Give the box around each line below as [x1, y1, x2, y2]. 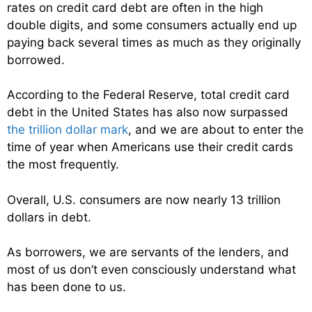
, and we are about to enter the [128, 123, 304, 137]
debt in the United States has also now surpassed [7, 105, 288, 120]
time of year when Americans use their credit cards [7, 140, 293, 155]
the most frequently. [7, 157, 119, 172]
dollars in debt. [7, 210, 91, 224]
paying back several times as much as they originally [7, 35, 301, 49]
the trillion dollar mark [7, 123, 128, 137]
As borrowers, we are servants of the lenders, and [7, 245, 289, 260]
